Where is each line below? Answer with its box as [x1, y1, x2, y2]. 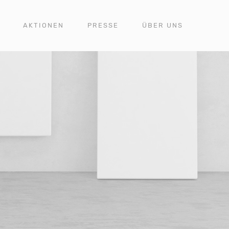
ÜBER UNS [142, 21, 183, 29]
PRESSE [87, 21, 119, 29]
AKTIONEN [23, 21, 64, 29]
